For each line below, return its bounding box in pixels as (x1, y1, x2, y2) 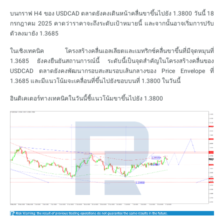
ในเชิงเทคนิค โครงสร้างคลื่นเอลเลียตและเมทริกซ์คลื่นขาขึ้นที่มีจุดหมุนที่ (10, 47, 214, 54)
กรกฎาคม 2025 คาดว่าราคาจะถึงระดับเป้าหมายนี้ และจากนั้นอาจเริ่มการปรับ (10, 20, 214, 27)
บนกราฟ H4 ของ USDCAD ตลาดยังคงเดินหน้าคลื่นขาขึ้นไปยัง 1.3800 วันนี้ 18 (10, 10, 214, 17)
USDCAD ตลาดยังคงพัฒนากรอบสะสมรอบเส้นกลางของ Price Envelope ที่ (10, 67, 214, 74)
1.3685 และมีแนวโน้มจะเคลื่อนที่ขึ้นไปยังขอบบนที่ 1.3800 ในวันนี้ (10, 77, 180, 84)
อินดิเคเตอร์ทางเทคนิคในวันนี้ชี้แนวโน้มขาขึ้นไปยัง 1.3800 (10, 95, 163, 102)
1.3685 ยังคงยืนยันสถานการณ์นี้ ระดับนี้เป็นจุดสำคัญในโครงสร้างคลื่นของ (10, 57, 214, 64)
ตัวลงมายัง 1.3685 (10, 30, 58, 37)
